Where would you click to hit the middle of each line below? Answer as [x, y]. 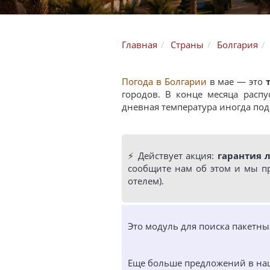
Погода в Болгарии [164, 81]
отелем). [146, 181]
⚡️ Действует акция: [173, 155]
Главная [140, 45]
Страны [187, 45]
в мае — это [236, 81]
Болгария [237, 45]
